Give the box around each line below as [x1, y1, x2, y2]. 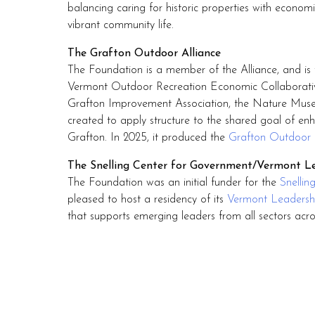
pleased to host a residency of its [67, 194, 227, 205]
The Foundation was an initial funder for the [67, 177, 280, 188]
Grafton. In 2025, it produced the [67, 132, 229, 143]
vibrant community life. [67, 20, 174, 31]
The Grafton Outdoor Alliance [67, 48, 221, 59]
